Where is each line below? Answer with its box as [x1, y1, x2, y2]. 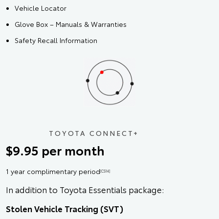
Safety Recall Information [15, 35, 97, 45]
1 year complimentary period [6, 166, 100, 176]
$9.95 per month [6, 141, 105, 159]
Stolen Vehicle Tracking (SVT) [6, 202, 123, 215]
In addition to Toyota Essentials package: [6, 183, 164, 196]
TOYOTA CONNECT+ [49, 128, 139, 138]
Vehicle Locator [15, 3, 66, 13]
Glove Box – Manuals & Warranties [15, 19, 127, 29]
